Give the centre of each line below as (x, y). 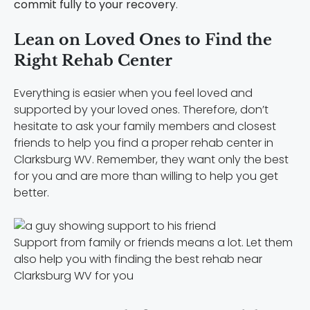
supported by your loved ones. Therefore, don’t (141, 109)
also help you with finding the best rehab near (138, 259)
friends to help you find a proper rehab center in (144, 143)
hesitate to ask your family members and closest (145, 126)
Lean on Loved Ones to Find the (143, 39)
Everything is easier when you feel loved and (133, 93)
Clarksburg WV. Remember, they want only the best (151, 159)
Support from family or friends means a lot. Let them (153, 243)
